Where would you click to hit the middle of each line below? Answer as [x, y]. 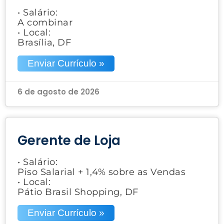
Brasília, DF [44, 42]
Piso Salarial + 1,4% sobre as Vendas [101, 172]
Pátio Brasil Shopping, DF [78, 192]
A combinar [45, 22]
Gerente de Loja [69, 140]
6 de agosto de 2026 [58, 91]
